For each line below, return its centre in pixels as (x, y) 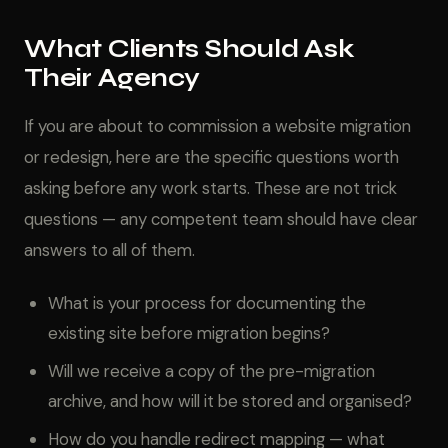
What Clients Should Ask (189, 49)
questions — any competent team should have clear (221, 219)
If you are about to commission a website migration (217, 126)
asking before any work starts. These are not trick (210, 188)
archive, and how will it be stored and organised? (230, 401)
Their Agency (112, 78)
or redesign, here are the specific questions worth (211, 157)
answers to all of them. (109, 250)
